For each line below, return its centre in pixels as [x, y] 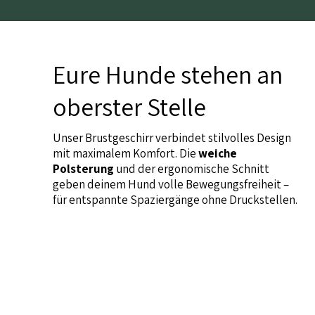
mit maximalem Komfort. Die [126, 154]
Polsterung [83, 169]
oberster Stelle [129, 107]
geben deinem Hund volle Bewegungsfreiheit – [171, 185]
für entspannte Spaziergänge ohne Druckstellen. [175, 200]
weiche [218, 154]
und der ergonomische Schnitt [192, 169]
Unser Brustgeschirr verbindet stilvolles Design [172, 138]
